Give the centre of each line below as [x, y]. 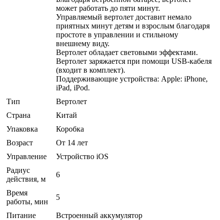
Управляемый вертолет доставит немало [124, 17]
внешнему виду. [83, 43]
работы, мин [27, 201]
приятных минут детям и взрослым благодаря [133, 26]
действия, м [26, 179]
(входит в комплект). [91, 70]
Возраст [20, 142]
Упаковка [22, 129]
